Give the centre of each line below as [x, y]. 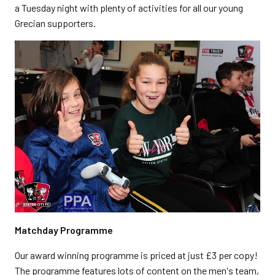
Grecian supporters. [56, 23]
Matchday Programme [65, 230]
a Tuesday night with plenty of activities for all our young [129, 7]
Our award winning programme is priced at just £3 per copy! [136, 255]
